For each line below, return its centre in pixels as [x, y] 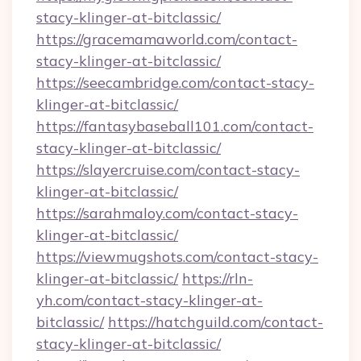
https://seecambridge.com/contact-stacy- [175, 83]
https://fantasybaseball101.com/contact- [175, 126]
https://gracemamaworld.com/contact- [167, 39]
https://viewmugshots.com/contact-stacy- [177, 257]
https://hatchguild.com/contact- [216, 322]
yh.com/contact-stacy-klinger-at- [149, 300]
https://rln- [218, 278]
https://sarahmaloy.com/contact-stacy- [167, 213]
